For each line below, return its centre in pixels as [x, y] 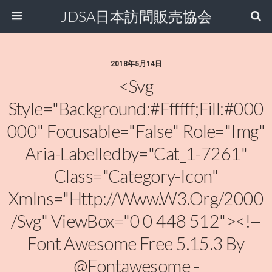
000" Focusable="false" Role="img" [136, 131]
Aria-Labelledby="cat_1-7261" [136, 154]
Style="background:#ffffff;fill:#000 [136, 109]
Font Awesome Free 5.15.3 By [136, 243]
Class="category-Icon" [136, 176]
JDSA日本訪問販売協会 [136, 16]
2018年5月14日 [136, 64]
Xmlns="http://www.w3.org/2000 [136, 199]
